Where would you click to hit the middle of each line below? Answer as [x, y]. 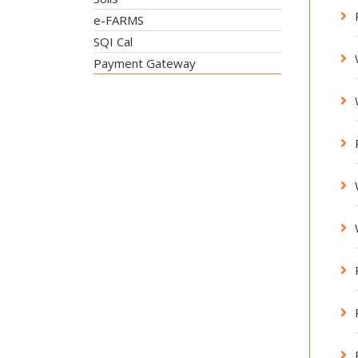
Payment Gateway [145, 63]
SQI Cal [113, 42]
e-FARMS [119, 20]
